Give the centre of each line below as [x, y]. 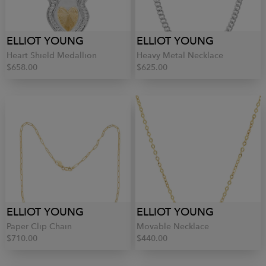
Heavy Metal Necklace [180, 55]
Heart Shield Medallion [52, 55]
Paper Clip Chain [39, 226]
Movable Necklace [173, 226]
